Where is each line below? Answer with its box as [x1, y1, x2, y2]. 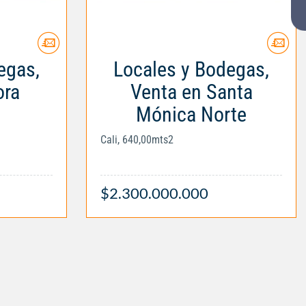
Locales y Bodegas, [113, 57, 269, 81]
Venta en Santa [130, 79, 253, 104]
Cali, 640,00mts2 [100, 133, 173, 146]
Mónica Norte [136, 102, 247, 126]
